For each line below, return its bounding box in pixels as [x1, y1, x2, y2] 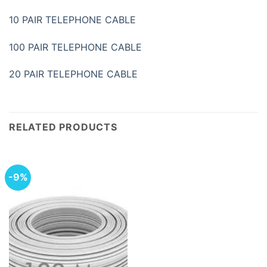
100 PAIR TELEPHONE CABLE [9, 41, 142, 53]
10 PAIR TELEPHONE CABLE [9, 13, 136, 26]
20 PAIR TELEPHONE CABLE [9, 68, 138, 80]
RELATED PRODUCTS [9, 121, 117, 133]
